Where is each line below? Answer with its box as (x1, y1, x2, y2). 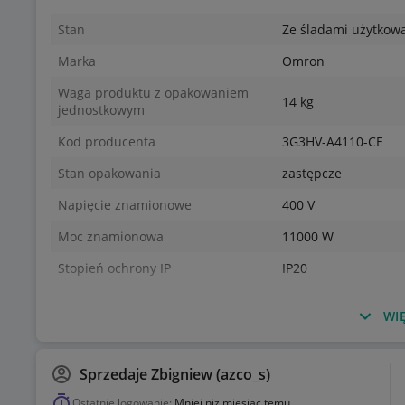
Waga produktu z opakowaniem (58, 84, 249, 102)
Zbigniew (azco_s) (151, 364, 270, 385)
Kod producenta (58, 133, 155, 151)
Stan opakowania (58, 165, 161, 183)
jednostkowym (58, 101, 145, 119)
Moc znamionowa (58, 228, 164, 246)
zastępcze (282, 165, 342, 183)
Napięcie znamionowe (58, 196, 192, 214)
